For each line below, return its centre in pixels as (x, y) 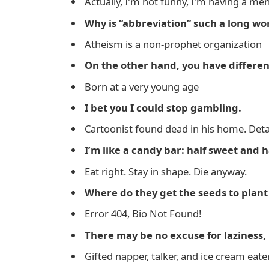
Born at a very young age (142, 86)
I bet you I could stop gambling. (163, 107)
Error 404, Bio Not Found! (143, 214)
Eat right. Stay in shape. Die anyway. (166, 171)
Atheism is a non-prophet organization (173, 44)
